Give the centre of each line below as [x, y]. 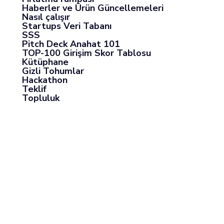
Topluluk [40, 98]
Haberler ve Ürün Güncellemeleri [92, 8]
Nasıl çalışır [46, 17]
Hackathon [44, 80]
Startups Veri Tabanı [66, 26]
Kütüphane [45, 62]
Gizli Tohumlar [53, 71]
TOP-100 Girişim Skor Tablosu [86, 53]
